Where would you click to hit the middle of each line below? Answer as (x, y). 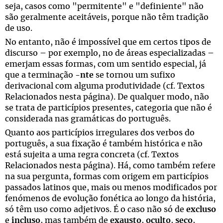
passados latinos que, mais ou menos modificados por (111, 188)
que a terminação (40, 75)
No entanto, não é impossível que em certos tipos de (108, 42)
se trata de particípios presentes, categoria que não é (109, 108)
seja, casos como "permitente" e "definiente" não (104, 6)
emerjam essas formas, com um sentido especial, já (106, 64)
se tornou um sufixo (134, 75)
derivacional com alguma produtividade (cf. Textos (105, 86)
